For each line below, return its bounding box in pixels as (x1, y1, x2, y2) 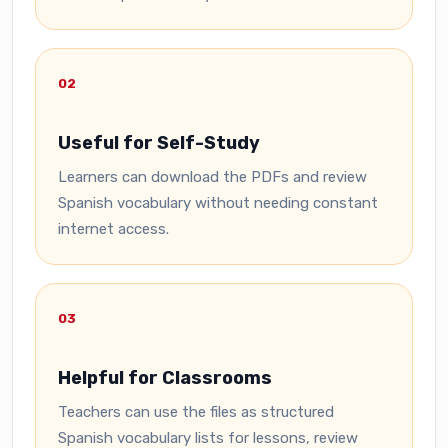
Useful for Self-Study (58, 132, 260, 154)
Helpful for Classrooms (58, 367, 272, 389)
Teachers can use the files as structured (58, 403, 334, 421)
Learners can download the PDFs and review (58, 168, 367, 186)
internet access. (58, 220, 169, 238)
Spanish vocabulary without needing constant (58, 194, 378, 212)
